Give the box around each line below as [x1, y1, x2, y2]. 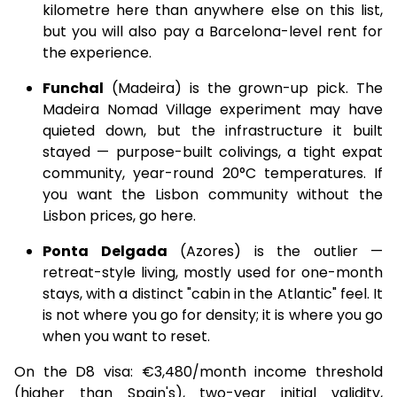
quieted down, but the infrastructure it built [43, 121, 383, 141]
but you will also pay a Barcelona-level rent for [43, 21, 383, 42]
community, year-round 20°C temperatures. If [43, 163, 383, 183]
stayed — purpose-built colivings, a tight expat [43, 142, 383, 162]
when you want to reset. [43, 326, 210, 346]
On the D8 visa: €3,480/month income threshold [14, 362, 383, 382]
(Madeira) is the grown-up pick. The [104, 78, 383, 98]
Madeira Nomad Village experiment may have [43, 99, 383, 120]
